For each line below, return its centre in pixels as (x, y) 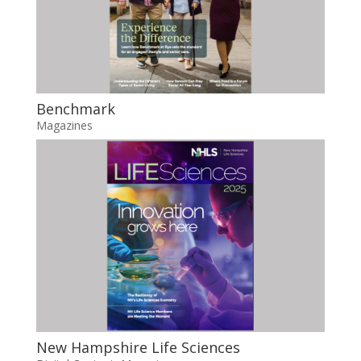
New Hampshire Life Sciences (138, 347)
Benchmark (75, 108)
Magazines (64, 125)
